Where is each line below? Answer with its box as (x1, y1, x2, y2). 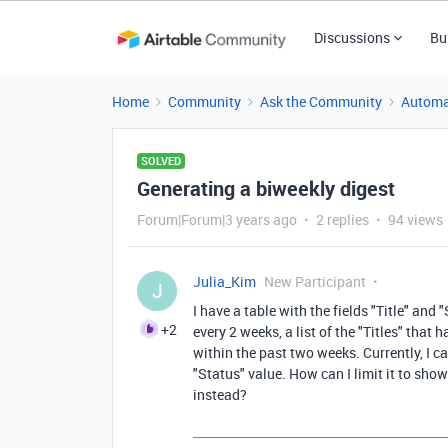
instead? (193, 385, 247, 404)
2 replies (316, 210, 369, 229)
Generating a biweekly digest (137, 175, 395, 202)
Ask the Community (260, 92, 382, 111)
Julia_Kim (193, 272, 256, 291)
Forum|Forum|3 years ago (137, 210, 297, 229)
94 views (388, 210, 443, 229)
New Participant (264, 272, 366, 291)
